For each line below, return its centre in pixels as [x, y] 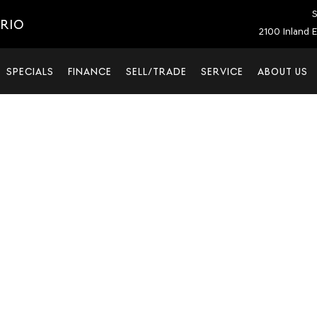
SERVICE [222, 71]
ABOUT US [283, 71]
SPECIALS [30, 71]
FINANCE [90, 71]
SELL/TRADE [156, 71]
